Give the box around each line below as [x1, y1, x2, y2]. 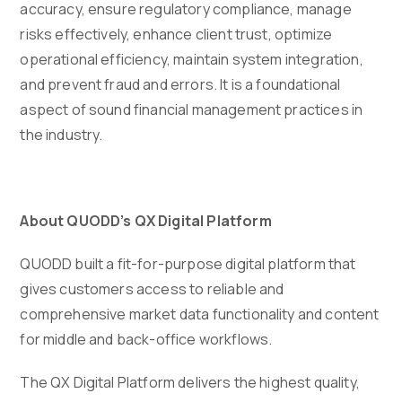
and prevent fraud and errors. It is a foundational [20, 74, 341, 95]
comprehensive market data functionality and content [20, 304, 380, 325]
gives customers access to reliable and [20, 279, 284, 300]
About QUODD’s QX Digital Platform [20, 211, 275, 232]
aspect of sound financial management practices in [20, 100, 363, 120]
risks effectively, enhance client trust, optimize [20, 24, 333, 45]
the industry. [20, 125, 103, 145]
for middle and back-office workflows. [20, 329, 273, 350]
